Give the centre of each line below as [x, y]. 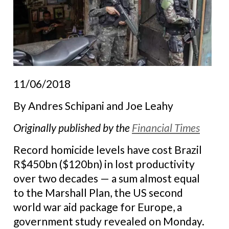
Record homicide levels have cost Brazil [108, 149]
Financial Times [166, 127]
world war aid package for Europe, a [98, 207]
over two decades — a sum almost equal [107, 178]
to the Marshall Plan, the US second [98, 192]
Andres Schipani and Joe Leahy [101, 105]
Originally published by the [73, 127]
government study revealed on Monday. [109, 221]
